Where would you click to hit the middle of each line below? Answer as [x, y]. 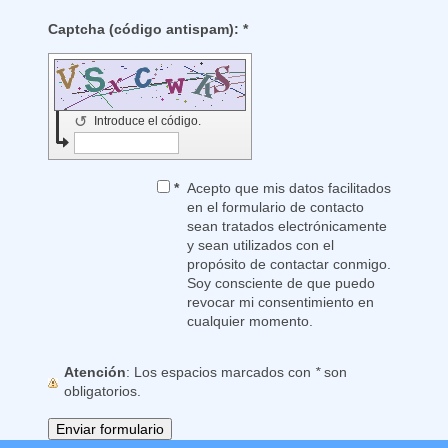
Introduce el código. [149, 121]
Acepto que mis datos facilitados [289, 188]
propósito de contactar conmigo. [289, 264]
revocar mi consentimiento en [281, 302]
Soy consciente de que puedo [281, 283]
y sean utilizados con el [210, 245]
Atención [95, 372]
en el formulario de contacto [276, 207]
